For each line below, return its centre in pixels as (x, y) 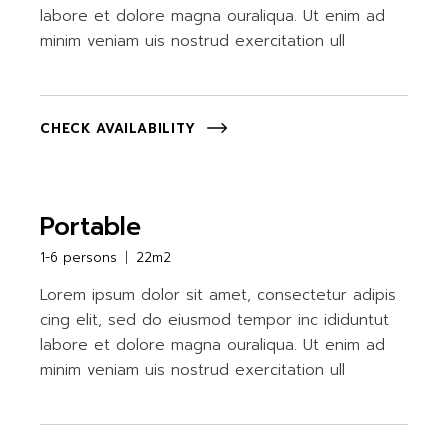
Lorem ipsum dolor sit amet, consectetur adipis (218, 295)
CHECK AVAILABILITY (118, 129)
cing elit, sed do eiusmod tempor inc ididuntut (215, 320)
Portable (91, 227)
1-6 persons (79, 257)
